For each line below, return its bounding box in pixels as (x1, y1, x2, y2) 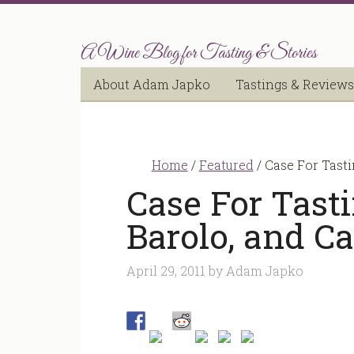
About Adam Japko (93, 76, 210, 92)
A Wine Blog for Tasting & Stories (81, 41, 317, 66)
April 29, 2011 (126, 262, 205, 279)
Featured (198, 156, 254, 173)
